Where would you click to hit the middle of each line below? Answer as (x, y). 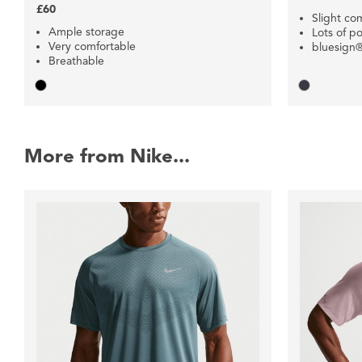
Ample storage (86, 32)
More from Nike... (107, 156)
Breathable (76, 61)
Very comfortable (92, 47)
